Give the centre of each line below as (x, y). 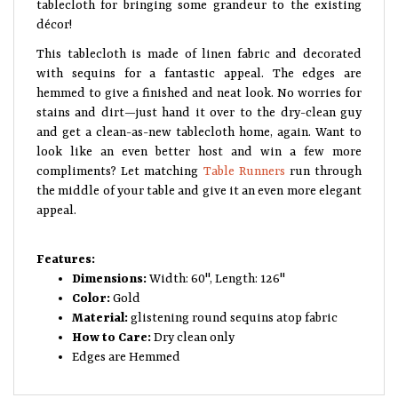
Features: (66, 259)
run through (323, 171)
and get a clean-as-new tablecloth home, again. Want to (199, 132)
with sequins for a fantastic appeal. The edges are (199, 74)
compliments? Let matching (120, 171)
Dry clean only (193, 338)
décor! (54, 25)
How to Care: (111, 338)
